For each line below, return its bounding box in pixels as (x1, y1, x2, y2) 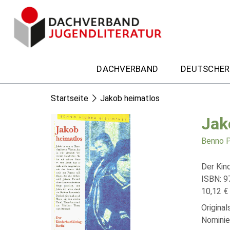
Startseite (51, 93, 88, 103)
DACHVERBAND (97, 63, 158, 74)
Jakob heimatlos (100, 93, 160, 103)
